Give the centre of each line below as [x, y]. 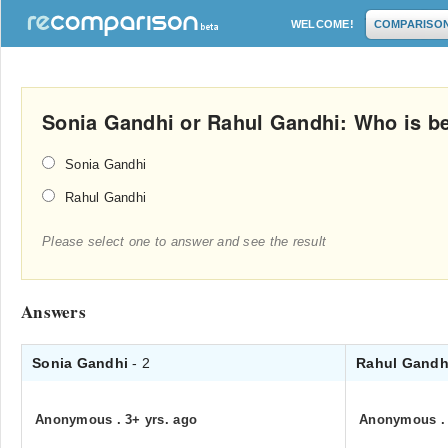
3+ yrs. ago [161, 419]
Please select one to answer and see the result [184, 241]
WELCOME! [322, 24]
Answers [53, 311]
